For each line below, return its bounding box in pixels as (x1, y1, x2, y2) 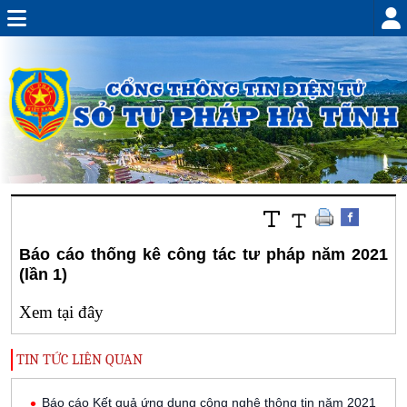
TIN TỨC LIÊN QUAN (13, 352, 143, 368)
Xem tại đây (19, 303, 104, 322)
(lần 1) (19, 265, 67, 283)
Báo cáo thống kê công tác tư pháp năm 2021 (19, 245, 388, 263)
